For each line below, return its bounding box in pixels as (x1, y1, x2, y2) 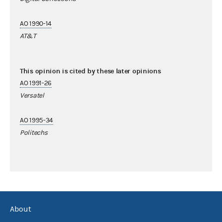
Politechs (20, 128, 48, 137)
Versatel (20, 91, 44, 100)
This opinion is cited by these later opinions (20, 66, 161, 75)
